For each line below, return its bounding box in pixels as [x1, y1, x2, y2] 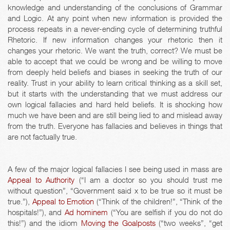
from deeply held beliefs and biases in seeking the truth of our [8, 67, 222, 77]
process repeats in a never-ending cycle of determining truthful [8, 24, 222, 34]
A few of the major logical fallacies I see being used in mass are [8, 164, 222, 174]
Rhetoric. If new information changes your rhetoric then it [8, 35, 222, 45]
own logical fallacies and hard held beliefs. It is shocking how [8, 100, 222, 109]
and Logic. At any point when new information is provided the [8, 13, 222, 23]
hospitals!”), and [8, 207, 65, 217]
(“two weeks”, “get [155, 218, 223, 228]
